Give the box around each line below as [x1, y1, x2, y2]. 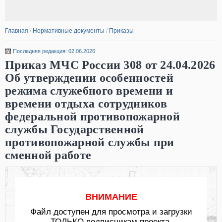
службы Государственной [5, 123, 144, 136]
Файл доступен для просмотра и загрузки [30, 207, 192, 217]
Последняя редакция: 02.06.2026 [13, 48, 95, 54]
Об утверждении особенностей [5, 71, 174, 84]
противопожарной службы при [5, 136, 174, 149]
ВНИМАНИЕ [85, 192, 137, 202]
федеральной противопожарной [5, 110, 180, 123]
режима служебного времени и [5, 84, 173, 97]
